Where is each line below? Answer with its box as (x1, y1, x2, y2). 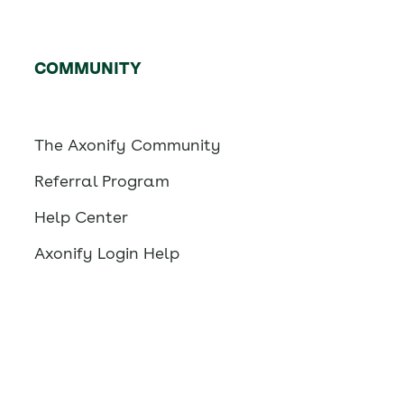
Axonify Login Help (33, 243, 179, 263)
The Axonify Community (33, 135, 221, 155)
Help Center (33, 207, 128, 227)
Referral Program (33, 171, 170, 191)
